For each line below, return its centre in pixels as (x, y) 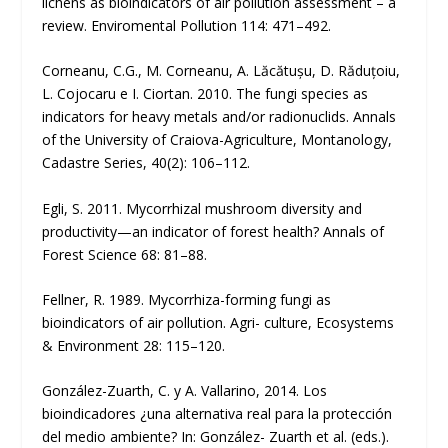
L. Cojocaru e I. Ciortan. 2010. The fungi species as (205, 94)
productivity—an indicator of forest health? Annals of (213, 231)
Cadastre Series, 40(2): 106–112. (146, 163)
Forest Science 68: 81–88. (125, 254)
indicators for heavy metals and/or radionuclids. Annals (219, 117)
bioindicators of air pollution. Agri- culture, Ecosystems (218, 322)
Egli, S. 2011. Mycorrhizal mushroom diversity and (202, 208)
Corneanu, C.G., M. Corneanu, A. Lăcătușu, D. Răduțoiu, (221, 71)
